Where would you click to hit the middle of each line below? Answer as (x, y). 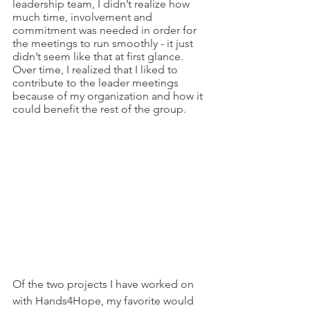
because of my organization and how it (109, 95)
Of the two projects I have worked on (104, 284)
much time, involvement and (84, 17)
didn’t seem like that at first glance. (99, 56)
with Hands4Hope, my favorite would (104, 300)
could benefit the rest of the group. (101, 109)
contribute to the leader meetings (97, 82)
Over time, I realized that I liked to (97, 69)
